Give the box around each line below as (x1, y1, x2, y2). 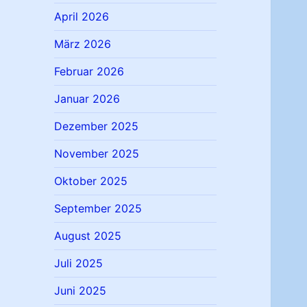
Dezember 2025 (54, 119, 139, 134)
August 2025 (54, 229, 122, 243)
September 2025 (54, 201, 143, 216)
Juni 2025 (54, 284, 107, 298)
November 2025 (54, 147, 140, 161)
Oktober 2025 (54, 174, 128, 188)
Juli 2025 (54, 256, 103, 271)
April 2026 (54, 10, 110, 24)
